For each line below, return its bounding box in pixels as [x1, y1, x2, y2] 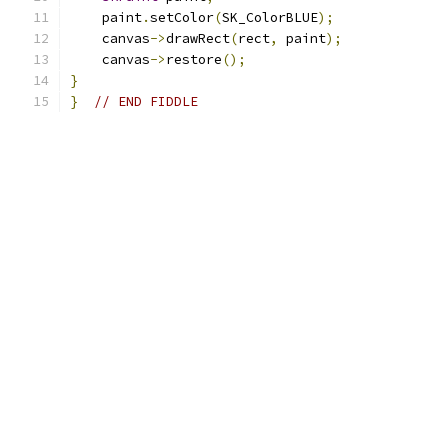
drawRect [166, 30, 230, 47]
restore [166, 51, 222, 68]
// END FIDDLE [94, 93, 198, 110]
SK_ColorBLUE [222, 9, 318, 26]
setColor [150, 9, 214, 26]
